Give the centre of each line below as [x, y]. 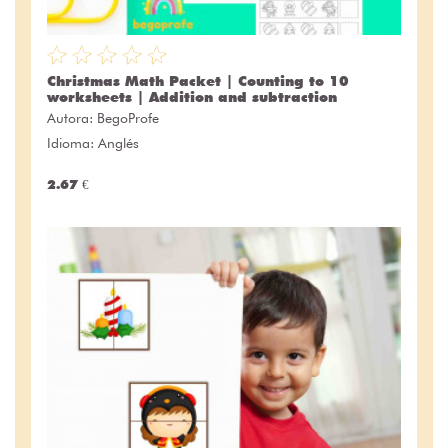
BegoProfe [128, 117]
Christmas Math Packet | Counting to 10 [198, 80]
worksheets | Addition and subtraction [192, 96]
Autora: [72, 117]
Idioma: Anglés [93, 142]
